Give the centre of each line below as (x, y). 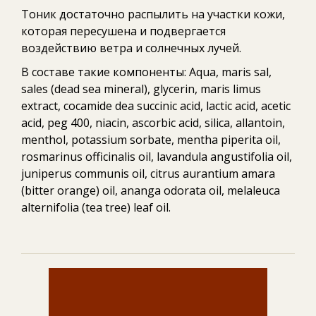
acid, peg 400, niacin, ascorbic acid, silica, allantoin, (153, 122)
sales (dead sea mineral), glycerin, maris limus (141, 89)
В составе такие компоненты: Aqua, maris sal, (146, 72)
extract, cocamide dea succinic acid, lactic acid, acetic (156, 105)
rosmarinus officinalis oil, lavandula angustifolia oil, (157, 156)
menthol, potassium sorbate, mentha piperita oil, (151, 139)
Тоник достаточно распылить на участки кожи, (153, 14)
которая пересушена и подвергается (123, 31)
